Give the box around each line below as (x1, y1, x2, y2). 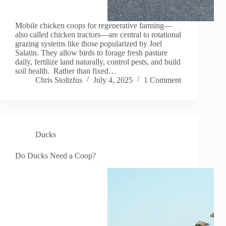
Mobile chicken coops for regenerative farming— (15, 21, 172, 30)
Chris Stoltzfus (35, 76, 82, 85)
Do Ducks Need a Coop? (15, 151, 96, 160)
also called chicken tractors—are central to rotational (15, 30, 181, 39)
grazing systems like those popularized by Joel (15, 39, 162, 48)
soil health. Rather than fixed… (15, 67, 117, 76)
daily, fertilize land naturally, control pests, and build (15, 58, 181, 67)
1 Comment (144, 76, 181, 85)
